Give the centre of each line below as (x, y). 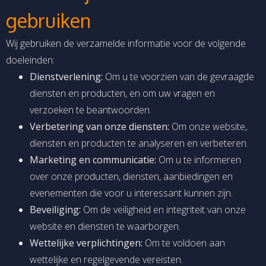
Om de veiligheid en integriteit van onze (163, 210)
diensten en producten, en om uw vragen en (122, 94)
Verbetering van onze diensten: (99, 127)
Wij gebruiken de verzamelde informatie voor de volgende (126, 44)
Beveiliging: (55, 210)
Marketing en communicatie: (93, 160)
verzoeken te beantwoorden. (91, 110)
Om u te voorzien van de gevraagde (178, 77)
